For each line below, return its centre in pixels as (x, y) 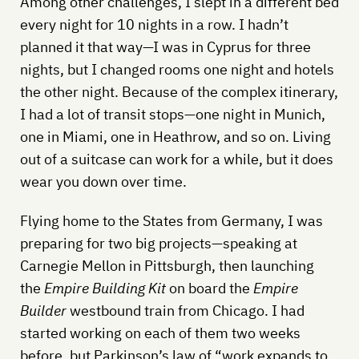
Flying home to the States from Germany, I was (171, 220)
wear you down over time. (103, 181)
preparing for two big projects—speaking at (158, 243)
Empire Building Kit (105, 288)
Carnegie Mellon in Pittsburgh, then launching (167, 265)
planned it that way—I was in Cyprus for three (165, 46)
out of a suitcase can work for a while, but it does (176, 159)
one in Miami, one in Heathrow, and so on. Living (175, 136)
